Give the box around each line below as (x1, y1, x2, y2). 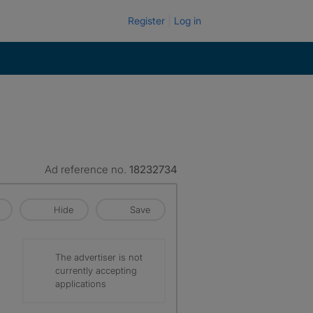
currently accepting (55, 265, 137, 276)
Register (128, 15, 165, 27)
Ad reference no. (45, 163, 129, 176)
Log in (174, 15, 201, 27)
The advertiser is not (55, 252, 143, 263)
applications (55, 278, 106, 289)
